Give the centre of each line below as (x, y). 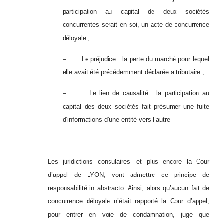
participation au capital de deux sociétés (136, 12)
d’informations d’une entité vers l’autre (116, 120)
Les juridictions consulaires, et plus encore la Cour (129, 162)
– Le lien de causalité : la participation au (136, 93)
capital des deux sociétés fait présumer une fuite (136, 107)
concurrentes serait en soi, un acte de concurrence (136, 25)
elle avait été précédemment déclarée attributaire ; (133, 72)
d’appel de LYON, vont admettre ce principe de (129, 175)
